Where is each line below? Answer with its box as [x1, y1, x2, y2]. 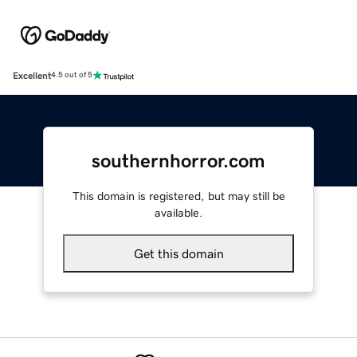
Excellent [13, 70, 51, 80]
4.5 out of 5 [51, 71, 92, 80]
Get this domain [133, 246, 224, 260]
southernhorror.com [92, 151, 265, 171]
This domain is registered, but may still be [72, 190, 285, 202]
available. [155, 206, 202, 218]
